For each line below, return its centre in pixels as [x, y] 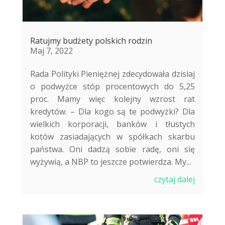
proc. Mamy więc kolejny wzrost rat [113, 99]
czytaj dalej [175, 179]
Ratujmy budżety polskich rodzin [91, 40]
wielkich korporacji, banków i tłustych [113, 124]
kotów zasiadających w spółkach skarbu [113, 136]
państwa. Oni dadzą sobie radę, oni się [113, 149]
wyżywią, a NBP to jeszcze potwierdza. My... [110, 161]
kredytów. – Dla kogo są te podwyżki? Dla [113, 111]
